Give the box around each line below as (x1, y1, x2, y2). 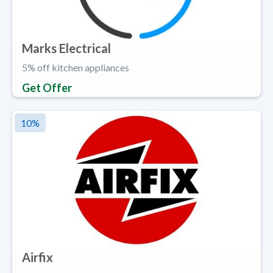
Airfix (22, 249, 53, 264)
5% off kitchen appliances (22, 62, 129, 74)
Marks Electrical (22, 41, 111, 56)
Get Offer (22, 81, 72, 95)
